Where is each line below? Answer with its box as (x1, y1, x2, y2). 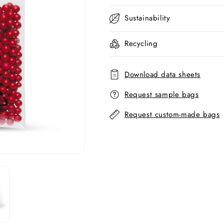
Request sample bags (124, 88, 199, 100)
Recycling (124, 38, 158, 49)
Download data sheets (124, 68, 200, 80)
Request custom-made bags (124, 108, 220, 120)
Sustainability (124, 12, 170, 23)
